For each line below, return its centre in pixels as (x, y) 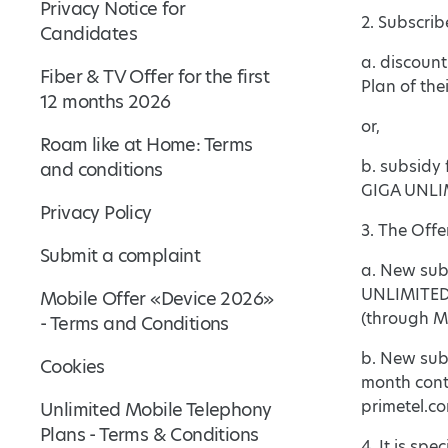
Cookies (72, 366)
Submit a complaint (120, 255)
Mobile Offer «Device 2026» (157, 298)
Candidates (89, 33)
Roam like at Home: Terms (146, 144)
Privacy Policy (96, 212)
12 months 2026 (105, 101)
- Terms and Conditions (134, 323)
